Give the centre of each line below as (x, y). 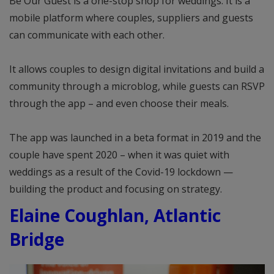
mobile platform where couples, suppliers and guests (131, 17)
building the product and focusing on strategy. (116, 189)
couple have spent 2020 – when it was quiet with (119, 154)
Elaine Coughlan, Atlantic (115, 215)
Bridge (37, 239)
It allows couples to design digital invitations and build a (137, 69)
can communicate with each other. (87, 35)
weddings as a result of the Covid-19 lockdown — (121, 172)
